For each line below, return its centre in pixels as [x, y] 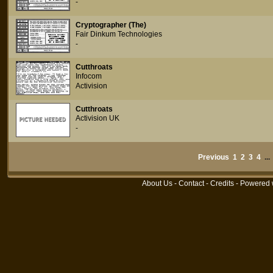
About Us [157, 183]
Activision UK [97, 118]
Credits [222, 183]
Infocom [89, 76]
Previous [214, 157]
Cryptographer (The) [111, 25]
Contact [191, 183]
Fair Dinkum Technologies [119, 34]
